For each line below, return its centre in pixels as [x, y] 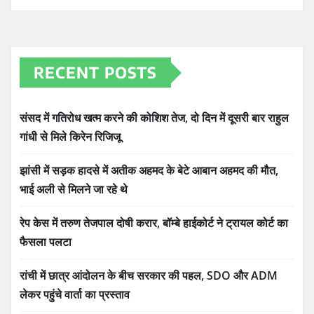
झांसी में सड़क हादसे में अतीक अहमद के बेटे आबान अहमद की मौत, [149, 171]
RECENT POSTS [95, 73]
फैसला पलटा [46, 242]
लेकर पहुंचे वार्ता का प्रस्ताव [75, 295]
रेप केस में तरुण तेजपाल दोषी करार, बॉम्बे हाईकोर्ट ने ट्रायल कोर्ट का [154, 223]
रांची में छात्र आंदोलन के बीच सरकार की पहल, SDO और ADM [149, 276]
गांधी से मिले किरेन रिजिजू [70, 137]
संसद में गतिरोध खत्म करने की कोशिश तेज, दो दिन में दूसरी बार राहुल [154, 118]
